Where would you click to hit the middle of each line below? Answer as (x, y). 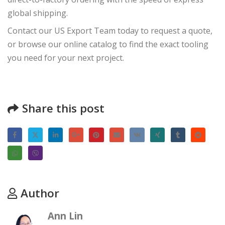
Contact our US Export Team (62, 31)
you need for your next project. (66, 58)
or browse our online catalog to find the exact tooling (108, 44)
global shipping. (38, 13)
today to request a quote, (164, 31)
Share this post (63, 108)
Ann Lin (65, 216)
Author (40, 193)
